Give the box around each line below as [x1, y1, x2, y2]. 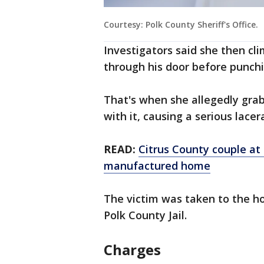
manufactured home [104, 159, 210, 173]
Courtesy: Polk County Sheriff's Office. [104, 19, 258, 31]
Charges [104, 240, 161, 260]
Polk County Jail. [104, 208, 187, 223]
